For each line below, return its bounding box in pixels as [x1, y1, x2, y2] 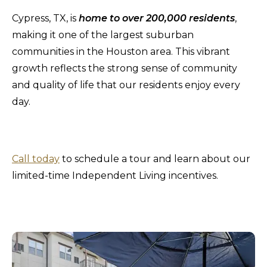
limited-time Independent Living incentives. [12, 169, 218, 181]
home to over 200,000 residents [79, 12, 235, 24]
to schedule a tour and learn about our [62, 153, 250, 164]
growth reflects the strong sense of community [12, 62, 237, 74]
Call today [12, 153, 60, 164]
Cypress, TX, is [12, 12, 76, 24]
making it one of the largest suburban [12, 29, 194, 41]
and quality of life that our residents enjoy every [12, 79, 240, 91]
